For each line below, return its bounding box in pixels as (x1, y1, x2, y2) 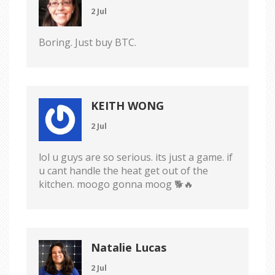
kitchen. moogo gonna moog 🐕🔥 (39, 177, 193, 191)
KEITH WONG (91, 98, 164, 113)
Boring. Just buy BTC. (39, 35, 136, 49)
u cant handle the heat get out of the (39, 163, 208, 177)
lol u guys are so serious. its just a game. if (39, 150, 233, 164)
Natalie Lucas (91, 239, 166, 255)
